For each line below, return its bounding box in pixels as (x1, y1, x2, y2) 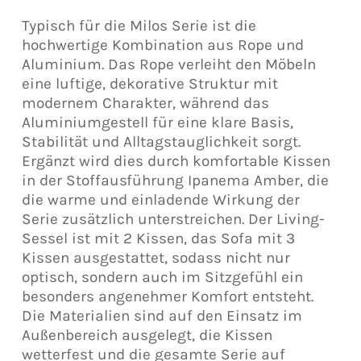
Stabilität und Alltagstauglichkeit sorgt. (21, 133, 301, 151)
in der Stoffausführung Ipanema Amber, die (21, 172, 329, 189)
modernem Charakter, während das (21, 94, 269, 112)
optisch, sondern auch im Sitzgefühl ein (21, 268, 303, 286)
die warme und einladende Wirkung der (21, 191, 300, 209)
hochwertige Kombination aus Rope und (21, 36, 304, 54)
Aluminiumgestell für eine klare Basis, (21, 114, 293, 131)
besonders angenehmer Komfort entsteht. (21, 288, 313, 305)
